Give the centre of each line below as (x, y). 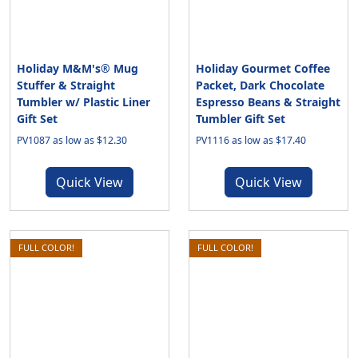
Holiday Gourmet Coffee (263, 68)
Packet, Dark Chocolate (260, 85)
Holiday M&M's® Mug (78, 68)
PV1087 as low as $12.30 (72, 140)
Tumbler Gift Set (241, 119)
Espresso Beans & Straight (268, 102)
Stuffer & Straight (66, 85)
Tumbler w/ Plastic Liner (84, 102)
